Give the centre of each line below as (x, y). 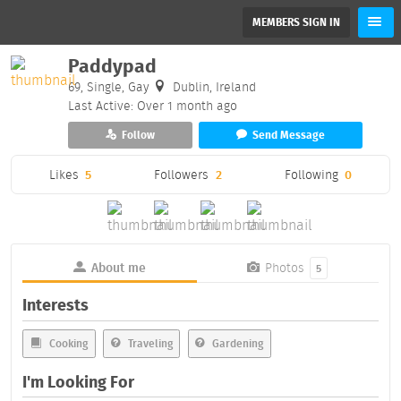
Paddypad (112, 66)
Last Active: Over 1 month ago (153, 106)
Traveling (149, 343)
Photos (285, 267)
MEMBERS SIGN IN (296, 22)
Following (311, 174)
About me (116, 267)
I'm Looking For (78, 382)
